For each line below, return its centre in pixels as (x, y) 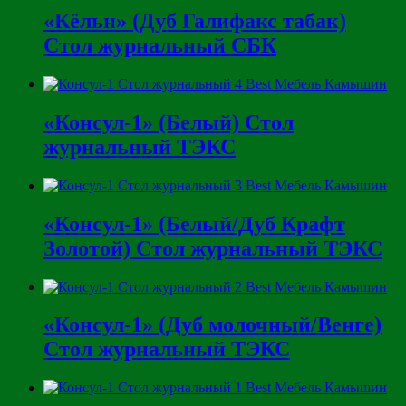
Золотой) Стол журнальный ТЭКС (213, 248)
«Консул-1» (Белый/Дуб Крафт (194, 223)
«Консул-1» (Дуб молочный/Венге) (213, 325)
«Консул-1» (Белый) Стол (169, 122)
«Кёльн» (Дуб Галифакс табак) (195, 21)
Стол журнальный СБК (160, 46)
